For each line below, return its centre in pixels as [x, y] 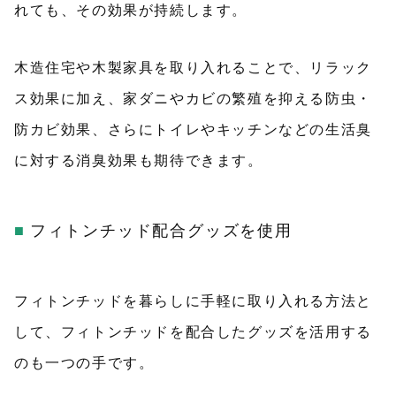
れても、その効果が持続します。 [131, 10]
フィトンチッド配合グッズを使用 [161, 231]
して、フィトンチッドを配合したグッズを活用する [193, 332]
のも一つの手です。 [84, 363]
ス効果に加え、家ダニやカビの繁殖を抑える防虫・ [193, 99]
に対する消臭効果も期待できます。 [139, 160]
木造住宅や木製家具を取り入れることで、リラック [193, 68]
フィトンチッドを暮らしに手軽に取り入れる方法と [193, 301]
